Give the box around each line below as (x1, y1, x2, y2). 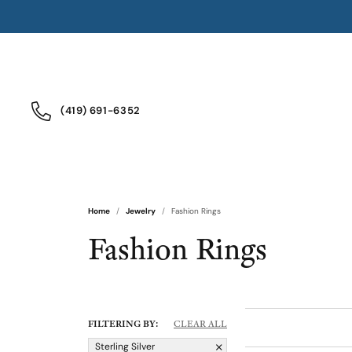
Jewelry (126, 207, 156, 216)
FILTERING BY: (88, 317, 158, 330)
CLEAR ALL (174, 317, 227, 330)
